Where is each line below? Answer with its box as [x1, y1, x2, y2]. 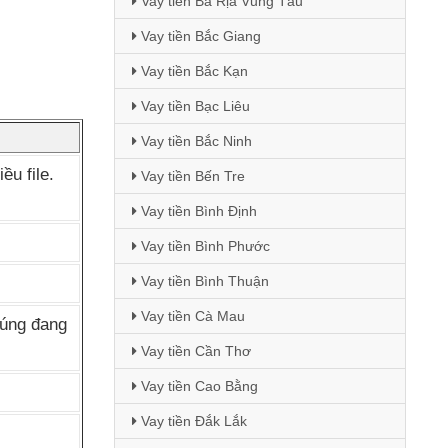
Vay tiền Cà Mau [136, 308, 245, 324]
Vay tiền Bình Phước [136, 238, 270, 254]
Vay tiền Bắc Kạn [136, 63, 248, 79]
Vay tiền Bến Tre [136, 168, 245, 184]
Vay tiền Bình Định [136, 203, 257, 219]
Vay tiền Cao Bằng [136, 378, 258, 394]
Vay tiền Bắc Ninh [136, 133, 252, 149]
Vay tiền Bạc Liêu [136, 98, 250, 114]
